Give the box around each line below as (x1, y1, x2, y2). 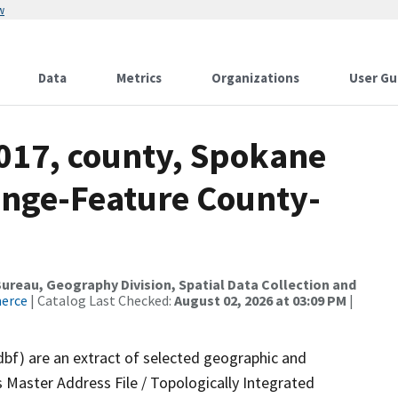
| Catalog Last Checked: (28, 291, 174, 309)
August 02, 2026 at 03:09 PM (174, 291, 346, 309)
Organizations (211, 69, 299, 86)
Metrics (116, 69, 162, 86)
